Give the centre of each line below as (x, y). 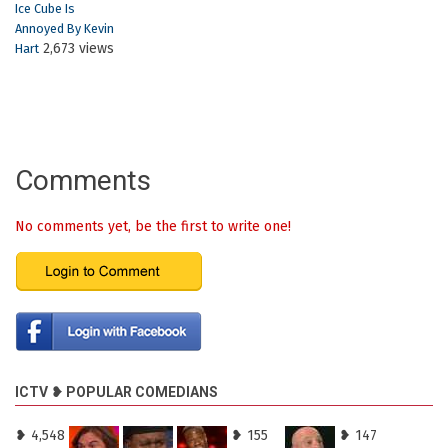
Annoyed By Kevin (64, 28)
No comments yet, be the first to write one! (153, 226)
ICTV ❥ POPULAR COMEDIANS (116, 391)
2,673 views (76, 48)
